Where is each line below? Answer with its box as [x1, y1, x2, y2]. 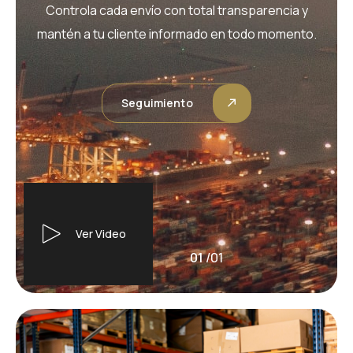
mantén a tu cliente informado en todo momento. [36, 24, 317, 43]
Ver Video [75, 226, 126, 241]
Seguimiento [121, 95, 193, 110]
